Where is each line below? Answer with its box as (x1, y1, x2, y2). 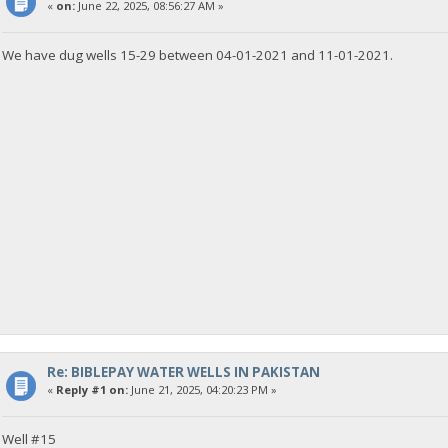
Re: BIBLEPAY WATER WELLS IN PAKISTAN (46, 362, 320, 381)
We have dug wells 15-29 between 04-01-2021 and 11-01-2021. (2, 45, 394, 64)
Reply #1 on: (55, 381, 128, 397)
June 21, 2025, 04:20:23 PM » (127, 381, 277, 397)
